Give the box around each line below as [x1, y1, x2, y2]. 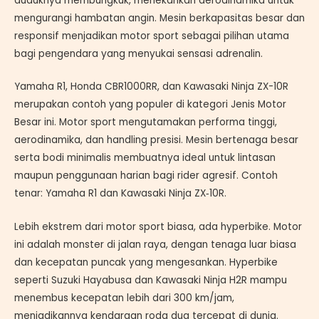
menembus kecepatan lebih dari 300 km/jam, [14, 291, 234, 305]
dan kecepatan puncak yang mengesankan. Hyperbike [14, 256, 278, 270]
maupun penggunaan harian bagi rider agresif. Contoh [14, 169, 278, 183]
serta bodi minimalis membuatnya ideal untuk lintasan [14, 151, 276, 165]
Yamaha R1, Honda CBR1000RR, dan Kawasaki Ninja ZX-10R [14, 80, 288, 94]
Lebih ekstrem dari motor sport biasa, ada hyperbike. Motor [14, 220, 302, 234]
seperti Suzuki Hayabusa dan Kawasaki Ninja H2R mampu [14, 273, 287, 288]
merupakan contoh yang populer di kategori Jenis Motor [14, 98, 286, 112]
